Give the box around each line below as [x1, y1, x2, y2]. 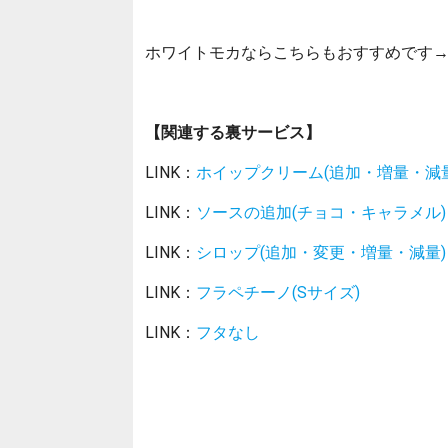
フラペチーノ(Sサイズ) [195, 281, 360, 302]
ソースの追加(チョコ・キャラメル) [195, 201, 446, 222]
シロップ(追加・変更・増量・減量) [195, 241, 446, 262]
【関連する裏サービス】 [144, 121, 321, 142]
